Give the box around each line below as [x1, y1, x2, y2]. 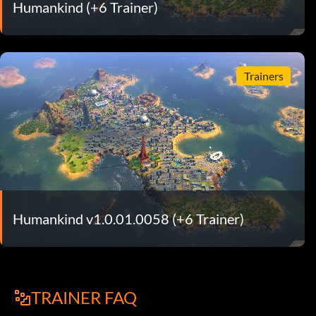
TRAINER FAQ [31, 286, 137, 308]
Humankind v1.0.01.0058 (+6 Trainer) [13, 209, 244, 227]
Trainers [243, 68, 284, 83]
